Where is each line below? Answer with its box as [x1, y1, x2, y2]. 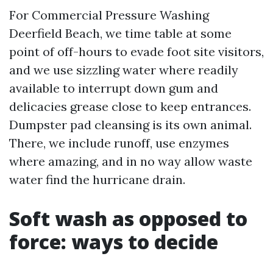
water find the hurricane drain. [9, 172, 185, 187]
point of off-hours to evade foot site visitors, [9, 44, 264, 59]
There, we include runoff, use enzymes [9, 135, 229, 151]
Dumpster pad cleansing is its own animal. [9, 117, 252, 132]
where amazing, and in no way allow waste [9, 154, 252, 169]
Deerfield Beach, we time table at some [9, 26, 232, 41]
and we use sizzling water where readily [9, 62, 238, 77]
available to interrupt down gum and [9, 80, 218, 96]
